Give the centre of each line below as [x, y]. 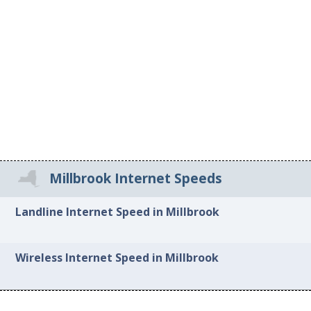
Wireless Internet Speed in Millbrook [117, 258]
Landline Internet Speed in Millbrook [118, 211]
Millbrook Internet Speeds [136, 179]
